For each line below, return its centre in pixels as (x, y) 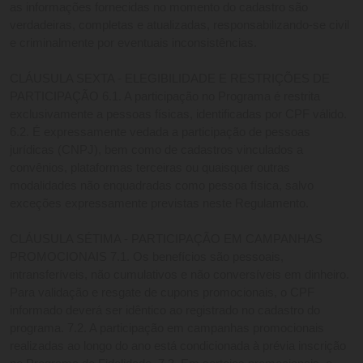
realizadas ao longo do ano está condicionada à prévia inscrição (178, 346)
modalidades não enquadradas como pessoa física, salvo (162, 186)
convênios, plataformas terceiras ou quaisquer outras (150, 168)
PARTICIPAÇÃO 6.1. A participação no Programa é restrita (165, 97)
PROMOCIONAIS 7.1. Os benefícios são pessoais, (147, 257)
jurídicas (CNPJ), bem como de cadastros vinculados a (156, 150)
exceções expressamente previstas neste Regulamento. (161, 204)
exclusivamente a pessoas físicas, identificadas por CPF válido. (178, 115)
